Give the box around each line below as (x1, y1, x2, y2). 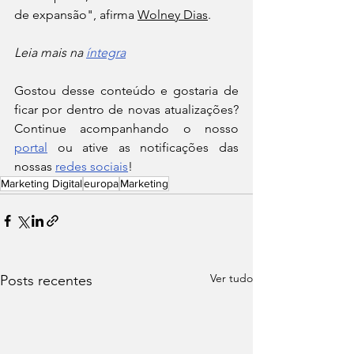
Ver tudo (210, 271, 253, 286)
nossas (14, 159, 55, 175)
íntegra (86, 45, 126, 61)
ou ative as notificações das (47, 140, 239, 156)
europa (84, 177, 119, 190)
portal (14, 140, 47, 156)
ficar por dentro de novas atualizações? (14, 102, 239, 118)
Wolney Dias (137, 7, 208, 23)
